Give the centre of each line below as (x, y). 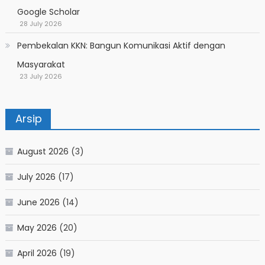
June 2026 (38, 202)
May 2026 (37, 227)
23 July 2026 (41, 76)
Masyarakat (41, 64)
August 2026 (43, 151)
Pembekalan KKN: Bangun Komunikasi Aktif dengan (121, 45)
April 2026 (37, 253)
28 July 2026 (41, 23)
